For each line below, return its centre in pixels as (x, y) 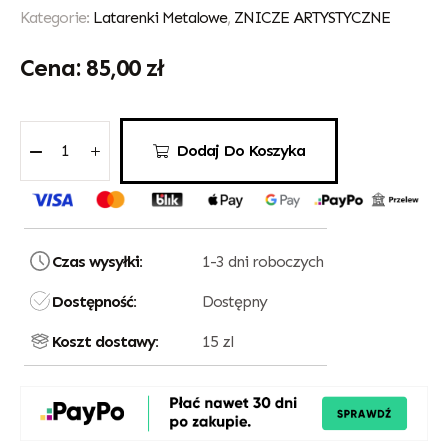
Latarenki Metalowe (160, 17)
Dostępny (234, 302)
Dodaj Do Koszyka (240, 150)
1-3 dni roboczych (262, 262)
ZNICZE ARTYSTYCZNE (312, 17)
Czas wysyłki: (97, 262)
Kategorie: (56, 17)
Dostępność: (94, 302)
